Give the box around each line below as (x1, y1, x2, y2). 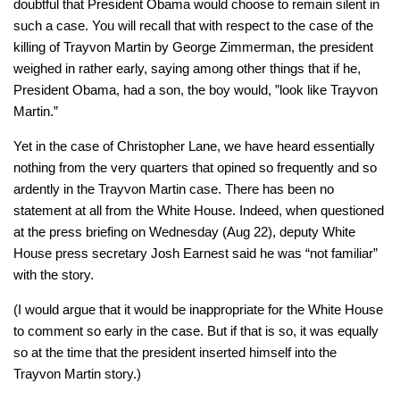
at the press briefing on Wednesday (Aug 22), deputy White (13, 223, 355, 239)
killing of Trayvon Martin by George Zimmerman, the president (13, 38, 373, 54)
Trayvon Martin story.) (13, 365, 141, 381)
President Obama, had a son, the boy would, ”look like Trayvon (13, 81, 378, 97)
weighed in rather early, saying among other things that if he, (13, 60, 361, 76)
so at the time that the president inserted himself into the (13, 344, 337, 360)
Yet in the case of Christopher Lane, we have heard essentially (13, 137, 375, 154)
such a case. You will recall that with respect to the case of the (13, 17, 373, 33)
